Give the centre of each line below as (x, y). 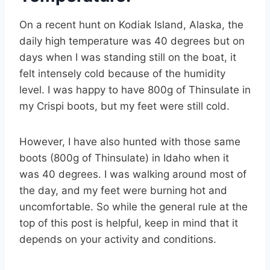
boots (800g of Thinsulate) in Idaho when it (124, 158)
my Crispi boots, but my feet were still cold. (124, 106)
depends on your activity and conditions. (118, 240)
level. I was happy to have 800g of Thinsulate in (135, 90)
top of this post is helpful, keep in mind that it (129, 223)
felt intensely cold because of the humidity (122, 74)
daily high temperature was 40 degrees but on (132, 41)
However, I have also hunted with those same (130, 142)
